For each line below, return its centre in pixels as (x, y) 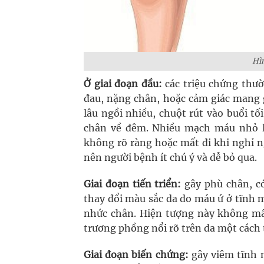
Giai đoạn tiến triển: (133, 184)
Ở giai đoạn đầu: (123, 84)
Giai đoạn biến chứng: (136, 255)
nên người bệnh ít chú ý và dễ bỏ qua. (170, 157)
